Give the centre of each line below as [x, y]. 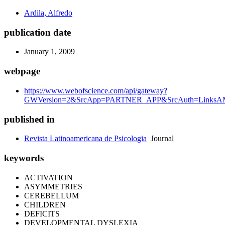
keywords [24, 158]
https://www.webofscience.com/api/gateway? [96, 90]
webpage [22, 71]
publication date [37, 32]
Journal [160, 139]
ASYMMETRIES [53, 186]
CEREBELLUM [51, 195]
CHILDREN [45, 204]
